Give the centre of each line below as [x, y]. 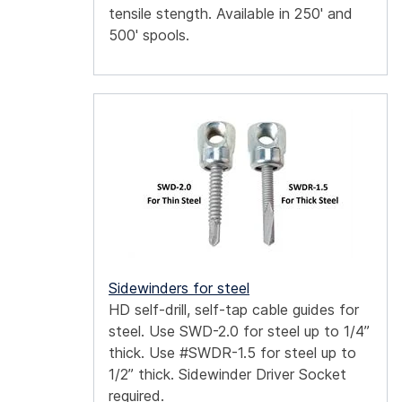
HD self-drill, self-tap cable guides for [234, 310]
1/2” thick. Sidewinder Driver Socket [227, 375]
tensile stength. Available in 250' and [231, 14]
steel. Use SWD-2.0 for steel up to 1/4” [239, 332]
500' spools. [149, 35]
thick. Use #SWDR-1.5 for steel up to [232, 353]
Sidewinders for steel [179, 288]
